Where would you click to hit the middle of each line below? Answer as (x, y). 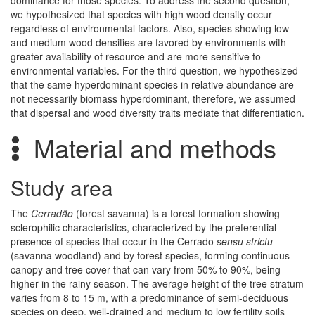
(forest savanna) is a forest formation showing (176, 213)
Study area (62, 188)
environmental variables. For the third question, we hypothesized (154, 71)
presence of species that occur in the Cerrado (114, 242)
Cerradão (52, 213)
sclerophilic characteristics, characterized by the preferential (143, 227)
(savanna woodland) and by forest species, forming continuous (150, 256)
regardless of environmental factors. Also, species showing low (150, 28)
